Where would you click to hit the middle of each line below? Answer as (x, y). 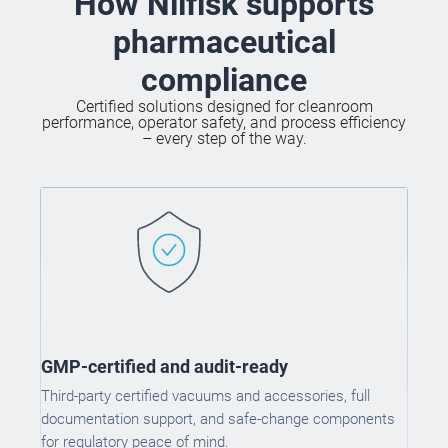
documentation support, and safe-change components (218, 418)
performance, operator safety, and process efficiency (224, 122)
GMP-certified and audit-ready (164, 366)
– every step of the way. (224, 138)
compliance (224, 79)
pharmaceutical (224, 41)
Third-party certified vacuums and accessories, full (205, 395)
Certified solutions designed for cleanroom (224, 106)
